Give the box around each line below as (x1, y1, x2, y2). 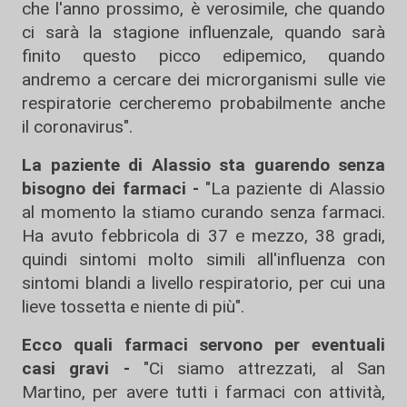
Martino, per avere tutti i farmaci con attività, (22, 382, 385, 403)
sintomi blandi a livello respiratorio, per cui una (22, 273, 385, 294)
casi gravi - (22, 358, 144, 380)
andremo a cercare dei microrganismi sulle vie (22, 69, 385, 91)
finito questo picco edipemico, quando (22, 45, 385, 67)
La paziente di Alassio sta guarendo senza (22, 154, 385, 176)
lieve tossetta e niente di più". (22, 296, 244, 318)
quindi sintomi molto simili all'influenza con (22, 249, 385, 271)
